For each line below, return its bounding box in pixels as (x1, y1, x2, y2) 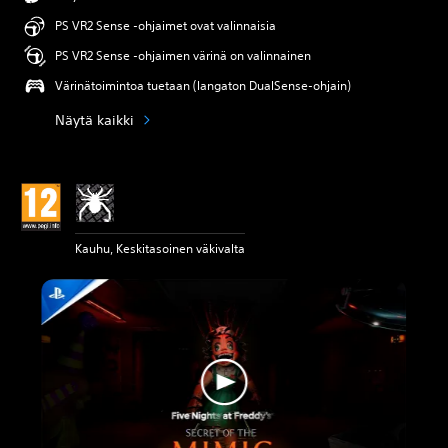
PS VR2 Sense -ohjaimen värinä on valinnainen (55, 47, 311, 64)
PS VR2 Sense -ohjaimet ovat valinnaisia (55, 17, 276, 34)
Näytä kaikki (55, 110, 134, 129)
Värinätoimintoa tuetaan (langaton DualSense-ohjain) (55, 77, 351, 94)
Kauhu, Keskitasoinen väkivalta (75, 240, 245, 257)
